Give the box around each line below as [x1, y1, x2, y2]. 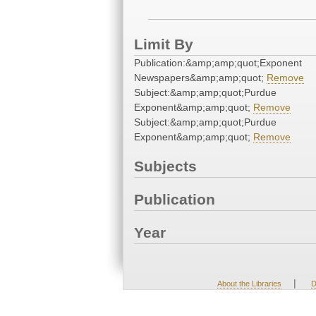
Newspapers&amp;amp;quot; [134, 72, 267, 84]
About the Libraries [217, 279, 281, 288]
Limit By [134, 36, 193, 53]
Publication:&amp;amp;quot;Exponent [134, 57, 302, 69]
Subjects [134, 158, 197, 175]
